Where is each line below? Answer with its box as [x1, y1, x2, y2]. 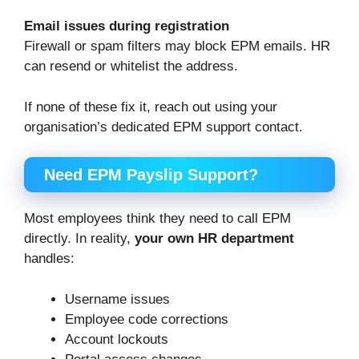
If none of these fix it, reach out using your [24, 99, 277, 115]
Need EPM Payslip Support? [44, 166, 258, 184]
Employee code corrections [65, 311, 228, 327]
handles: [24, 251, 75, 267]
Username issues [65, 291, 170, 307]
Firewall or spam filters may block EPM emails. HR [24, 38, 330, 54]
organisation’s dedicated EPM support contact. [24, 119, 303, 135]
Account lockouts [65, 331, 168, 347]
